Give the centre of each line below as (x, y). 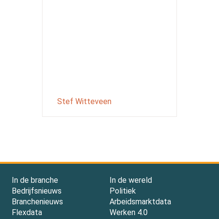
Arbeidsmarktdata (140, 201)
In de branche (35, 180)
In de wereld (131, 180)
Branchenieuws (38, 201)
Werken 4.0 (129, 212)
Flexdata (27, 212)
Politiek (123, 191)
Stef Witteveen (84, 101)
